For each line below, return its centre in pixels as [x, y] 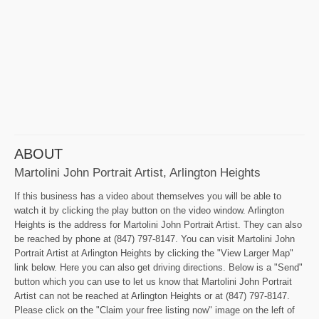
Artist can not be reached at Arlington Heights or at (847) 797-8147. [152, 296]
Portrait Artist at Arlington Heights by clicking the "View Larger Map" [154, 253]
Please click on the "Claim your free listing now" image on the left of [155, 310]
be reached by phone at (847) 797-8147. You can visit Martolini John [155, 239]
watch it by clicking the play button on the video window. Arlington [149, 211]
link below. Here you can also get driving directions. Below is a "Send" [158, 268]
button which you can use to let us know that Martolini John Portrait [153, 282]
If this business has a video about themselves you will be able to [148, 197]
